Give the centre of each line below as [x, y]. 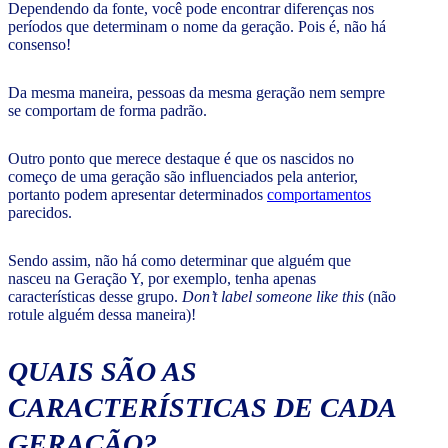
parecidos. [40, 213]
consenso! [39, 45]
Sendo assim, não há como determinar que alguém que [179, 261]
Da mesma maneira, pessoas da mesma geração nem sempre [196, 93]
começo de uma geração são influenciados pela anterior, [183, 177]
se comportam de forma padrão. [107, 111]
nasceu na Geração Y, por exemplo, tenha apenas [162, 279]
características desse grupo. [95, 297]
